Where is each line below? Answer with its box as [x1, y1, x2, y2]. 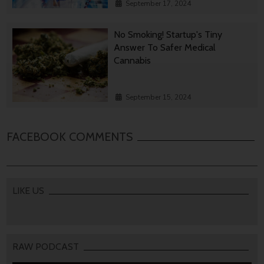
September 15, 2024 [126, 93, 192, 103]
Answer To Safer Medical [114, 42, 216, 54]
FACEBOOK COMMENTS [6, 130, 133, 144]
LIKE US [12, 185, 45, 197]
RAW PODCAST [12, 241, 80, 253]
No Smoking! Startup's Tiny [114, 29, 223, 41]
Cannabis [114, 55, 151, 67]
